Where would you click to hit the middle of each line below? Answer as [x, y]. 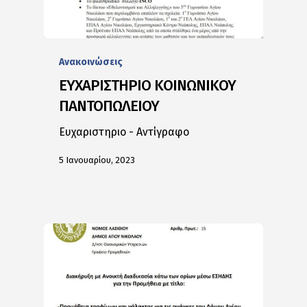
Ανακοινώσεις [91, 62]
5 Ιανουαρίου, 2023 [97, 160]
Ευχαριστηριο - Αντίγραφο [124, 132]
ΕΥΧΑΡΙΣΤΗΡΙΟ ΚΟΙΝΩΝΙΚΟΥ [148, 85]
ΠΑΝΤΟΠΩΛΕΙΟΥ [109, 106]
